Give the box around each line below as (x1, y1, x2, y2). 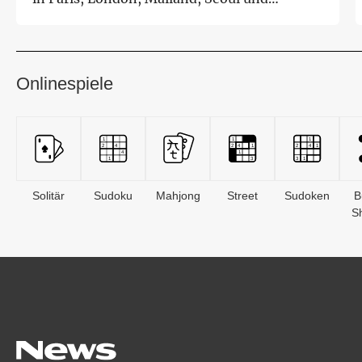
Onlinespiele (16, 73, 113, 94)
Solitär (32, 188, 65, 202)
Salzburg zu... (32, 10, 117, 27)
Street (227, 188, 258, 202)
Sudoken (284, 188, 330, 202)
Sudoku (94, 188, 133, 202)
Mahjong (155, 188, 200, 202)
